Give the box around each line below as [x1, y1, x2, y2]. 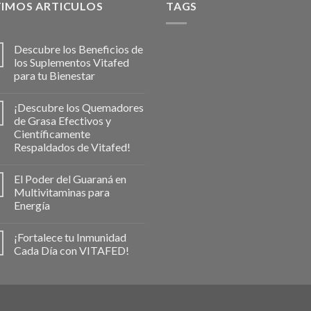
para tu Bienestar [14, 68, 95, 82]
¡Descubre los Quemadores [14, 100, 144, 114]
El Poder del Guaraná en [14, 171, 126, 185]
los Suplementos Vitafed [14, 55, 129, 69]
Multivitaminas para [14, 185, 110, 199]
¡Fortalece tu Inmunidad [14, 230, 126, 244]
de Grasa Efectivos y [14, 113, 111, 127]
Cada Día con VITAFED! [14, 243, 129, 257]
